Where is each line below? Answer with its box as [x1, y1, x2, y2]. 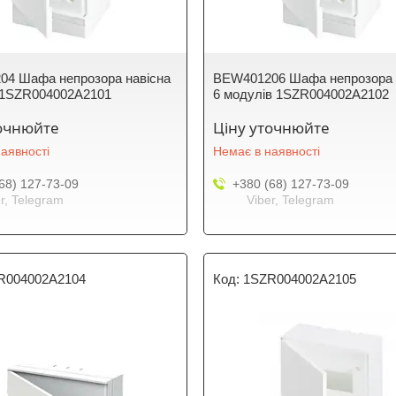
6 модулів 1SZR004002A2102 [213, 87, 390, 102]
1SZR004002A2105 [243, 271, 357, 286]
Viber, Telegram [247, 193, 335, 207]
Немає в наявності [213, 144, 321, 158]
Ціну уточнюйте [213, 118, 331, 138]
